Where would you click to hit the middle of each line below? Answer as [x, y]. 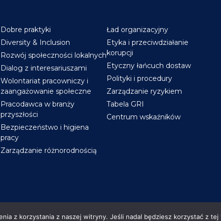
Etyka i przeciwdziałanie [148, 42]
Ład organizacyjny [138, 30]
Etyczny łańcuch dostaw [149, 66]
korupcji [120, 53]
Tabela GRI [126, 104]
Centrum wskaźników [144, 117]
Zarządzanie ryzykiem [145, 91]
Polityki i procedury [140, 78]
